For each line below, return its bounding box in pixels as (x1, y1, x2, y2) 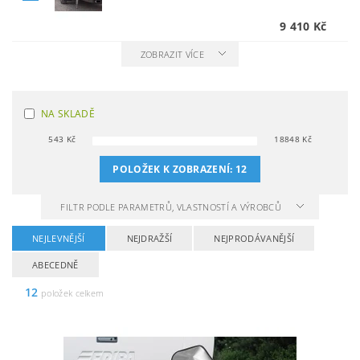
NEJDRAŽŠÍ (126, 232, 173, 244)
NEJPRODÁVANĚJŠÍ (214, 232, 295, 244)
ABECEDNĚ (32, 259, 79, 271)
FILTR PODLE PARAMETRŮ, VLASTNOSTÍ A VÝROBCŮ (60, 201, 284, 213)
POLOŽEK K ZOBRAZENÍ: (112, 162, 236, 176)
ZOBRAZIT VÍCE (140, 48, 204, 60)
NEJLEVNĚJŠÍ (32, 232, 85, 244)
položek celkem (38, 287, 104, 299)
